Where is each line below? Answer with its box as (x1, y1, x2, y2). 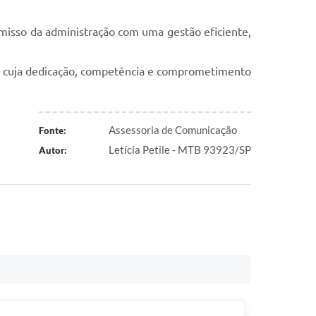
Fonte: (38, 125, 66, 136)
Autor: (38, 145, 67, 156)
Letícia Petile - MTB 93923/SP (109, 143, 251, 156)
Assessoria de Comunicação (109, 123, 237, 136)
